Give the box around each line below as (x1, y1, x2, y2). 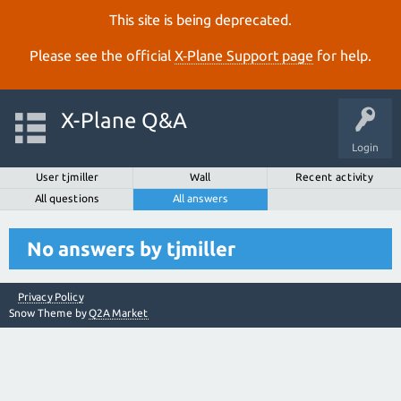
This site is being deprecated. (109, 12, 292, 28)
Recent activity (295, 171, 373, 183)
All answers (172, 192, 228, 204)
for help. (313, 47, 371, 64)
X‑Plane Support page (175, 47, 313, 64)
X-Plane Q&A (60, 108, 186, 132)
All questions (34, 192, 99, 204)
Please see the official (30, 47, 175, 64)
